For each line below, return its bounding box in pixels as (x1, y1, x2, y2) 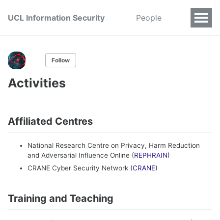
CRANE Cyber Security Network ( (27, 164, 133, 172)
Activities (8, 76, 66, 90)
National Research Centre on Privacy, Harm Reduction (27, 141, 200, 149)
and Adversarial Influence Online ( (27, 151, 134, 159)
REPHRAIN (134, 151, 167, 159)
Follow (52, 56, 70, 64)
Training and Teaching (8, 192, 113, 205)
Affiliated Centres (8, 115, 93, 127)
